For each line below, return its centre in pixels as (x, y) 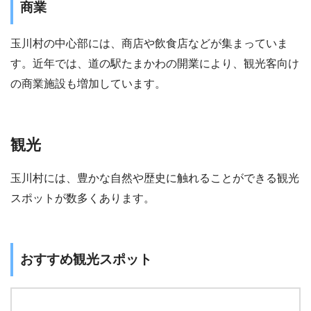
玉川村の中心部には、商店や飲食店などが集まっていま (149, 44)
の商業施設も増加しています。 (88, 84)
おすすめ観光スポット (86, 259)
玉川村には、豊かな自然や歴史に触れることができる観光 (155, 178)
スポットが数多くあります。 (83, 198)
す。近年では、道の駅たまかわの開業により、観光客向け (155, 64)
